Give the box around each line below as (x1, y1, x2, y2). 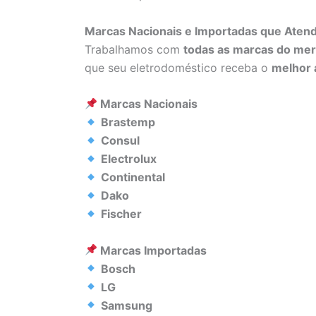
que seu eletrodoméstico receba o (85, 60, 272, 75)
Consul (101, 133, 140, 148)
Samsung (101, 298, 153, 312)
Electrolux (101, 152, 157, 166)
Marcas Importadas (97, 243, 207, 257)
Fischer (101, 207, 142, 221)
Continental (101, 170, 166, 185)
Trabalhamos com (85, 42, 183, 56)
